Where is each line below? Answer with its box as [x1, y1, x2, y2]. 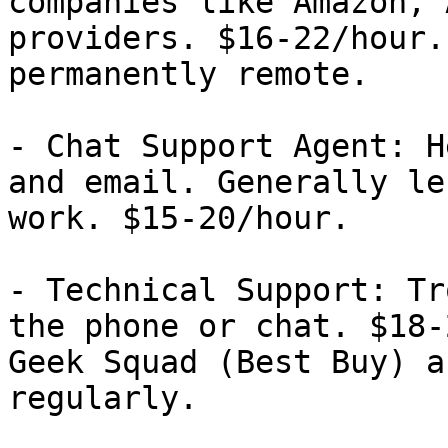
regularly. [8, 380, 198, 416]
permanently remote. [8, 56, 369, 92]
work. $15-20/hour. [8, 200, 350, 236]
